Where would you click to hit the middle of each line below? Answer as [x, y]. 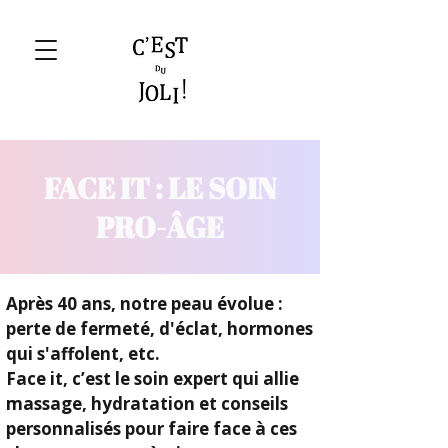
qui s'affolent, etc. [83, 353]
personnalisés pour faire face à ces [151, 428]
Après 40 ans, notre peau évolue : [144, 303]
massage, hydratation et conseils [147, 403]
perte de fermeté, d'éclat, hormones [159, 328]
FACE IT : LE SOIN [160, 187]
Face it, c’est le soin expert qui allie [152, 378]
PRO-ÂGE [160, 226]
